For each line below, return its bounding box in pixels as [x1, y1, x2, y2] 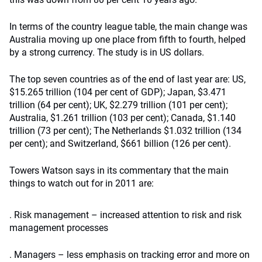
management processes [9, 222, 108, 233]
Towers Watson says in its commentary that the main [9, 165, 229, 176]
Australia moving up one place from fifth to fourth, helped [9, 34, 246, 45]
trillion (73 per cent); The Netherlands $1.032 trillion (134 [9, 125, 242, 136]
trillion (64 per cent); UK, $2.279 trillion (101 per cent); [9, 99, 227, 111]
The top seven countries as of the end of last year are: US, [9, 74, 246, 85]
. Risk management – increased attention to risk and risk [9, 209, 242, 220]
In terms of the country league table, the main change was [9, 21, 247, 32]
